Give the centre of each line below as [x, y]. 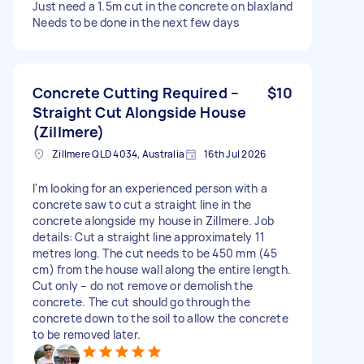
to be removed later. [87, 334]
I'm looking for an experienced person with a [150, 188]
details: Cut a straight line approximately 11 [149, 236]
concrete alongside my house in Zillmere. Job [153, 220]
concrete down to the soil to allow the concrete [160, 318]
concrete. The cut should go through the [141, 301]
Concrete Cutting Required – [136, 92]
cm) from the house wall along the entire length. [162, 269]
